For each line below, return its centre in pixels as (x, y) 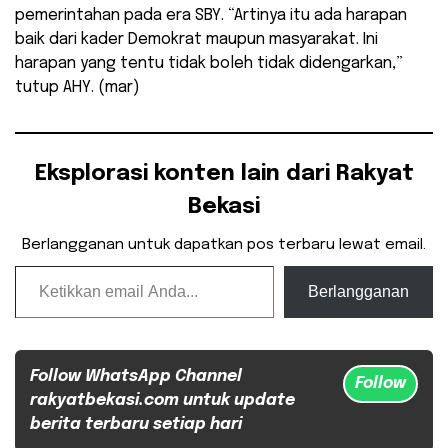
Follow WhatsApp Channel (136, 376)
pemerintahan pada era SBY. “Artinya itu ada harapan (211, 15)
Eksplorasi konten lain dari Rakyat (224, 173)
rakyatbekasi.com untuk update (162, 400)
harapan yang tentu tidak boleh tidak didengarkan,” (209, 63)
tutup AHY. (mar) (77, 87)
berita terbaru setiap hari (136, 424)
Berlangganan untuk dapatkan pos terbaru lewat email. (224, 244)
